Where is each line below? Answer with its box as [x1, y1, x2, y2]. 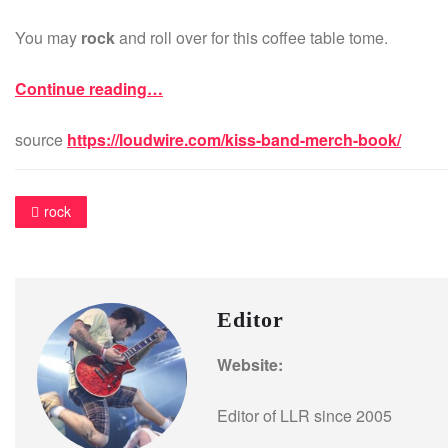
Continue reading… [15, 77, 163, 101]
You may [15, 26, 81, 50]
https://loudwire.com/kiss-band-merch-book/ [67, 128, 401, 152]
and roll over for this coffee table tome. [115, 26, 388, 50]
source [15, 128, 67, 152]
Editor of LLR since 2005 [217, 403, 392, 427]
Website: [217, 352, 283, 376]
